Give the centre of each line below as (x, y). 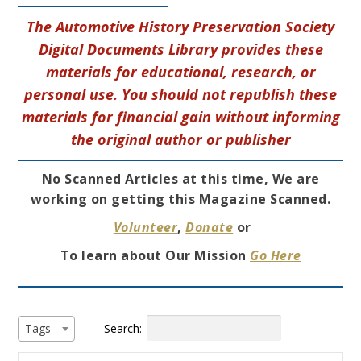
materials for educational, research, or (180, 71)
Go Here (276, 255)
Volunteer (145, 227)
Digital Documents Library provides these (180, 49)
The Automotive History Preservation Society (180, 26)
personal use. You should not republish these (180, 94)
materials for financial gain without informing (180, 116)
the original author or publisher (180, 139)
